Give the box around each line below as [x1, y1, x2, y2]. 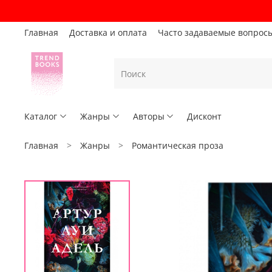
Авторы [132, 110, 165, 122]
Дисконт [187, 110, 222, 122]
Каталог [24, 110, 57, 122]
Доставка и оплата [69, 26, 147, 38]
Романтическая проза [132, 139, 223, 151]
